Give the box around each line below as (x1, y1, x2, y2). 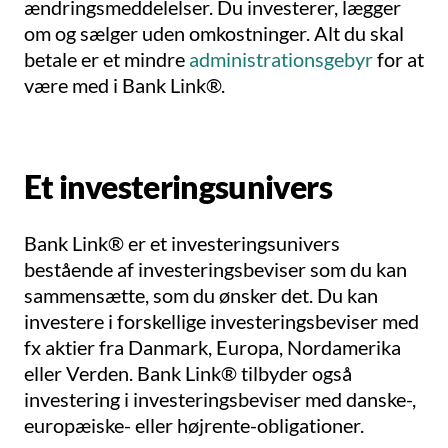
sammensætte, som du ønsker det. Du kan (24, 282, 378, 307)
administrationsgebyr (189, 46, 373, 71)
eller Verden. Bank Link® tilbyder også (24, 360, 352, 385)
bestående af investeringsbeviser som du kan (24, 256, 407, 281)
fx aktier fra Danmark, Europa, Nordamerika (24, 334, 401, 359)
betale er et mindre (24, 46, 189, 71)
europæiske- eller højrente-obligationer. (24, 412, 364, 437)
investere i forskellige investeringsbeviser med (24, 308, 419, 333)
